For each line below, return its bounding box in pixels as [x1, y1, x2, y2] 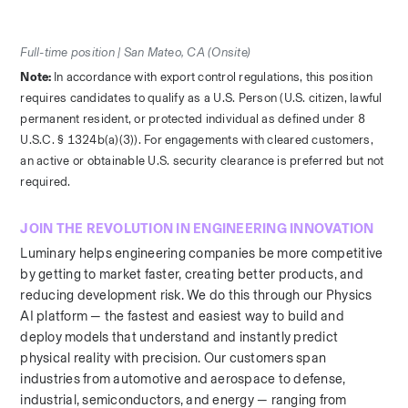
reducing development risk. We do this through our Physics [20, 287, 372, 303]
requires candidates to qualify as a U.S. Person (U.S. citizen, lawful [20, 90, 382, 105]
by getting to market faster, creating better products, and [20, 266, 363, 282]
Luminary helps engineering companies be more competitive [20, 245, 383, 261]
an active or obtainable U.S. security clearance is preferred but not [20, 153, 384, 168]
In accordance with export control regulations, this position [53, 69, 372, 84]
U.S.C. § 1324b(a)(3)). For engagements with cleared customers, [20, 132, 373, 147]
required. [20, 174, 71, 189]
